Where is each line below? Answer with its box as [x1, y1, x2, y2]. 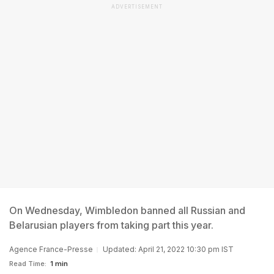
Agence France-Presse [9, 245, 93, 254]
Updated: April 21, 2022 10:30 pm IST [103, 245, 234, 254]
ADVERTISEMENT [111, 4, 163, 10]
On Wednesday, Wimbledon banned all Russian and [9, 204, 245, 217]
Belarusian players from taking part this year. [9, 219, 213, 231]
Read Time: [9, 259, 46, 268]
